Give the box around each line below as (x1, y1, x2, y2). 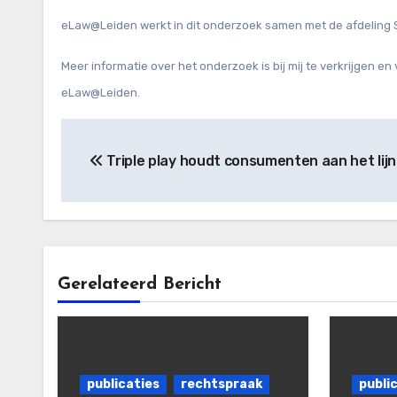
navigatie (60, 158, 186, 186)
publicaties (87, 377, 160, 392)
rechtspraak (181, 377, 262, 392)
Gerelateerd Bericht (58, 276, 222, 293)
